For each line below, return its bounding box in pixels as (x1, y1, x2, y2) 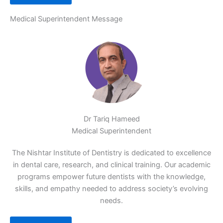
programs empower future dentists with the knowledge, (17, 172, 206, 181)
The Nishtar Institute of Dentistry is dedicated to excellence (12, 148, 211, 157)
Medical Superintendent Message (10, 14, 122, 23)
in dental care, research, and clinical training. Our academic (12, 160, 211, 169)
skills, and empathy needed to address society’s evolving (15, 184, 208, 193)
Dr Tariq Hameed (83, 114, 140, 123)
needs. (100, 196, 123, 205)
